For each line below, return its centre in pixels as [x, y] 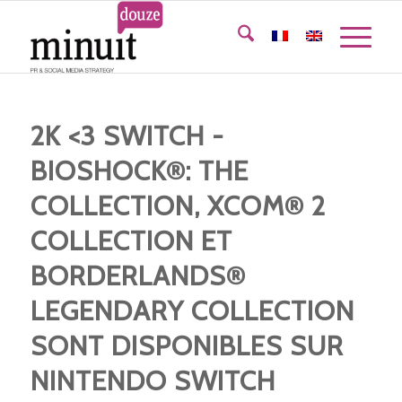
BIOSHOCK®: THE [139, 171]
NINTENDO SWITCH [153, 381]
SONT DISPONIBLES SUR [187, 346]
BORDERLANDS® [138, 276]
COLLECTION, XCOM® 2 [178, 206]
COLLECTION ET [131, 241]
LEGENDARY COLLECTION [192, 311]
